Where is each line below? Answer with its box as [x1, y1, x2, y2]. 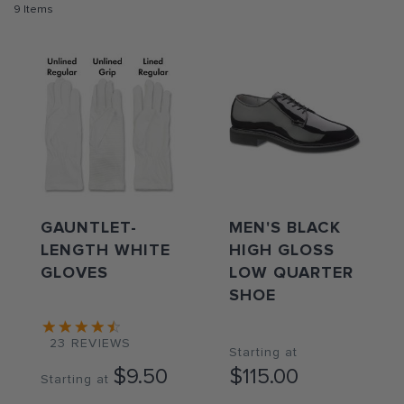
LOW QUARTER [229, 265, 353, 282]
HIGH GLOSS [229, 243, 335, 260]
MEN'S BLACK [229, 220, 341, 237]
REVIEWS [70, 337, 132, 351]
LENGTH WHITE [41, 243, 170, 260]
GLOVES [41, 265, 108, 282]
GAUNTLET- [41, 220, 137, 237]
